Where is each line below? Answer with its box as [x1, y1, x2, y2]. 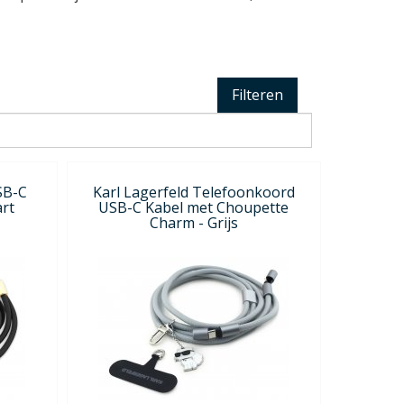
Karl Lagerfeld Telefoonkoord [92, 181, 295, 202]
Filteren [232, 84, 283, 105]
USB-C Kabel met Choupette [98, 197, 289, 217]
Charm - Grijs [149, 212, 238, 233]
